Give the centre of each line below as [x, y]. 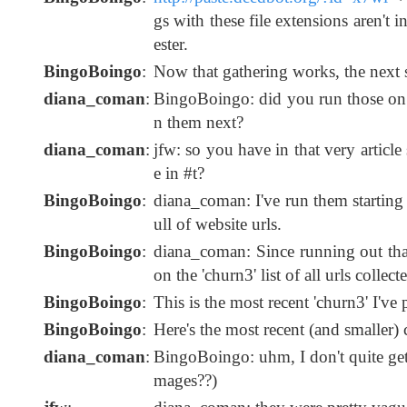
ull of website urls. [218, 224]
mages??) [185, 381]
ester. [171, 45]
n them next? [199, 123]
